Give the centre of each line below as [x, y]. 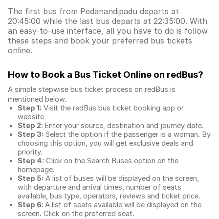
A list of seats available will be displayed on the [123, 205]
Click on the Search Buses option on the [111, 161]
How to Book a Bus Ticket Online [81, 75]
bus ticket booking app [137, 108]
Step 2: [31, 126]
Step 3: [31, 134]
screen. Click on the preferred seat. [76, 214]
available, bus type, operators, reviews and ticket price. [109, 196]
